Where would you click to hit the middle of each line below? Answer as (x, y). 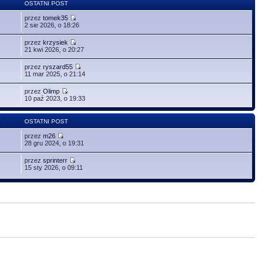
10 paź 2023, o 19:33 (55, 98)
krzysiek (56, 42)
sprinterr (55, 160)
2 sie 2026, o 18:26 (52, 25)
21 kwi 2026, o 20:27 (55, 49)
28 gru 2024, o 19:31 (55, 143)
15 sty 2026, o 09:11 (54, 167)
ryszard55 (58, 66)
